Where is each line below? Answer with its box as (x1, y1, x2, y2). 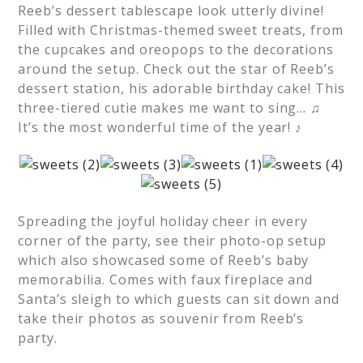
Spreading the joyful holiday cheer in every (18, 212, 309, 230)
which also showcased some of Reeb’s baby (18, 251, 310, 269)
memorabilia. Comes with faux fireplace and (18, 271, 314, 288)
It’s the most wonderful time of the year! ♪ (18, 118, 303, 136)
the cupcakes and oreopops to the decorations (18, 41, 334, 58)
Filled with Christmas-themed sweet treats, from (18, 21, 344, 39)
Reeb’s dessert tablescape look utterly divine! (18, 2, 324, 19)
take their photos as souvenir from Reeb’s (18, 310, 305, 327)
